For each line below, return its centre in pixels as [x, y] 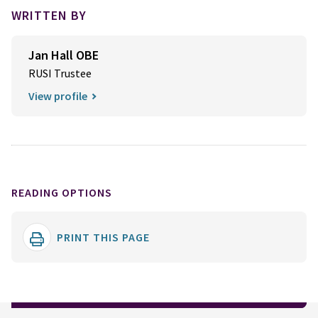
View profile [58, 96]
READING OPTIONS [62, 192]
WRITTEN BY [49, 15]
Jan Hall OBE [64, 55]
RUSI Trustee [60, 73]
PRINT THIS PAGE [103, 237]
